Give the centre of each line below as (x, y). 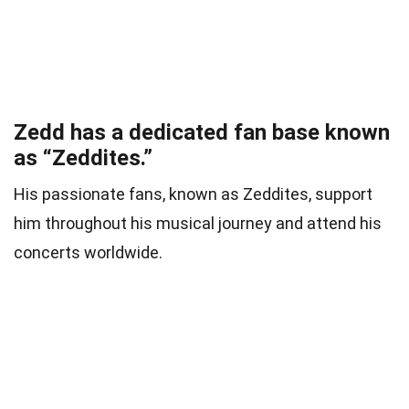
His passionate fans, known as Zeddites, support (193, 194)
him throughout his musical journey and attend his (198, 223)
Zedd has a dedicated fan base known (202, 132)
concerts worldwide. (88, 252)
